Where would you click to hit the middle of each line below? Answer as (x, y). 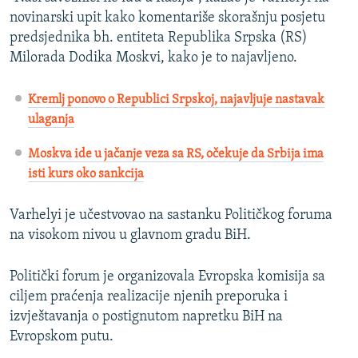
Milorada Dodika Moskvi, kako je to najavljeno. (153, 58)
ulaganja (51, 120)
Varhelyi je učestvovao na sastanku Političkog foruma (171, 216)
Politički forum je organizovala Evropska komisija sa (167, 277)
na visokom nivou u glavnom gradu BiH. (130, 236)
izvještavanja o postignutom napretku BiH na (146, 317)
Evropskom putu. (62, 337)
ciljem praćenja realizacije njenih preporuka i (149, 297)
